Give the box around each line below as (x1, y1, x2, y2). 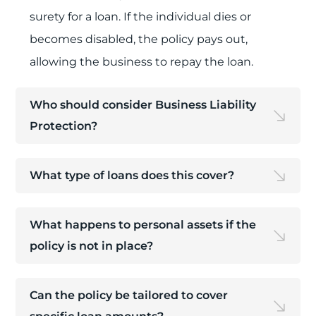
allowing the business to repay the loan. (30, 55, 254, 68)
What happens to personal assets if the (30, 218, 257, 231)
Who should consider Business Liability (30, 98, 257, 111)
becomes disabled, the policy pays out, (30, 32, 248, 46)
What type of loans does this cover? (30, 169, 235, 182)
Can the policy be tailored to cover (30, 288, 229, 302)
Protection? (30, 119, 98, 133)
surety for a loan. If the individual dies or (30, 10, 252, 23)
